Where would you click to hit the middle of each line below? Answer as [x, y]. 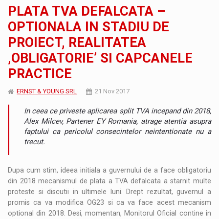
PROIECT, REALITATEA [77, 43]
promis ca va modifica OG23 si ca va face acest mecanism [109, 203]
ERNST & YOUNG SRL [47, 91]
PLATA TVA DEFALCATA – [87, 11]
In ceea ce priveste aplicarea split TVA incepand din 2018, [118, 111]
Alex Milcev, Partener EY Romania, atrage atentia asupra [118, 121]
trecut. [35, 142]
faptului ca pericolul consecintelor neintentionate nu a [118, 132]
